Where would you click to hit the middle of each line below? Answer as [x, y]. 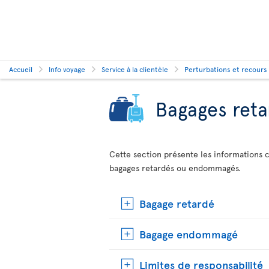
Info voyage [67, 69]
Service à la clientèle [135, 69]
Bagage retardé [177, 203]
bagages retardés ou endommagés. [175, 168]
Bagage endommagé [189, 234]
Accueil [21, 69]
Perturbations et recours [226, 69]
